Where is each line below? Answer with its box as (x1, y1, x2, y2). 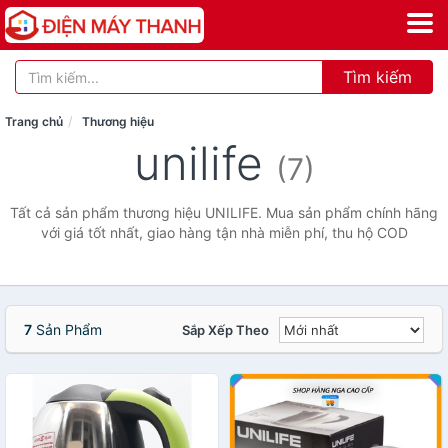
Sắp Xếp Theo (182, 322, 269, 338)
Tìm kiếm (343, 67, 412, 87)
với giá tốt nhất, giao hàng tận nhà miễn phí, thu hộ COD (40, 224, 408, 241)
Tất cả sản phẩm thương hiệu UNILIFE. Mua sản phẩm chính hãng (10, 204, 438, 221)
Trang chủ (5, 114, 63, 129)
